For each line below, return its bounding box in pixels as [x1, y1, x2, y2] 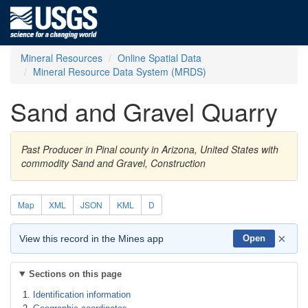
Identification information [33, 289, 131, 300]
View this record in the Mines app [19, 233, 164, 244]
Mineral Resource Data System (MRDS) [33, 65, 206, 78]
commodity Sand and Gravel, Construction [21, 156, 206, 170]
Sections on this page [28, 269, 122, 279]
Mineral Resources [21, 51, 102, 65]
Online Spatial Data [118, 51, 201, 65]
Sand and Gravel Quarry [10, 93, 278, 129]
